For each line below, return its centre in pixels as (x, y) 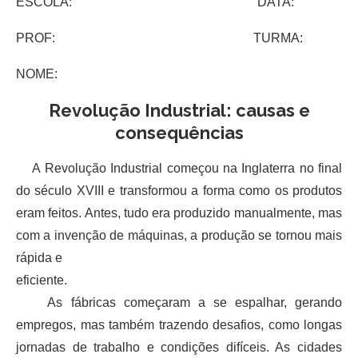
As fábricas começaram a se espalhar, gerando (179, 302)
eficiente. (42, 280)
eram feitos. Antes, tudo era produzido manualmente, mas (179, 213)
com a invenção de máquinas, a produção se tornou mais (179, 235)
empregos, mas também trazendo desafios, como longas (179, 324)
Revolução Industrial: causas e (179, 110)
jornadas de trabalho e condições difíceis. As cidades (179, 347)
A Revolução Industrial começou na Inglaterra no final (179, 168)
